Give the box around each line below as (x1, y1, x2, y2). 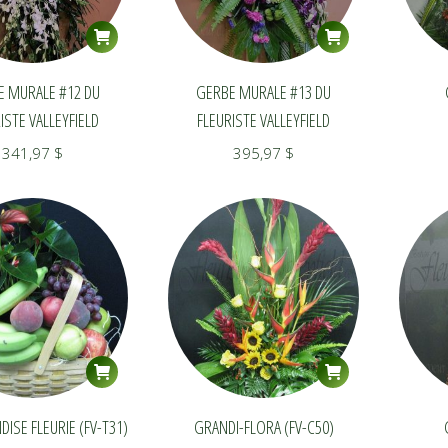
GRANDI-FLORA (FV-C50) (193, 415, 334, 439)
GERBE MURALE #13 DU (196, 80, 331, 104)
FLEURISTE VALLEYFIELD (197, 108, 330, 132)
